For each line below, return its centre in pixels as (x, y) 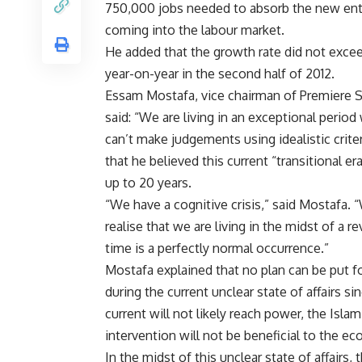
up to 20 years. (148, 183)
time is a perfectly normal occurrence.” (217, 248)
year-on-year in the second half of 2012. (220, 74)
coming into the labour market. (195, 30)
